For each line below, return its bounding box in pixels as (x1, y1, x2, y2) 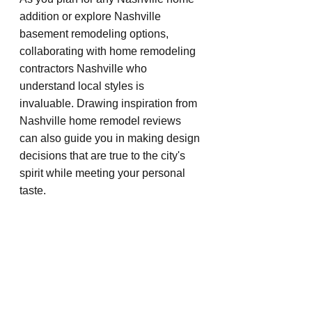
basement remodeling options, (19, 27, 171, 40)
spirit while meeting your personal (19, 166, 188, 179)
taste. (19, 184, 46, 196)
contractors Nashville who (19, 62, 150, 75)
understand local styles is (19, 79, 147, 92)
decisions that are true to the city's (19, 149, 188, 162)
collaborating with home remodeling (19, 45, 198, 57)
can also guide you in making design (19, 132, 203, 144)
